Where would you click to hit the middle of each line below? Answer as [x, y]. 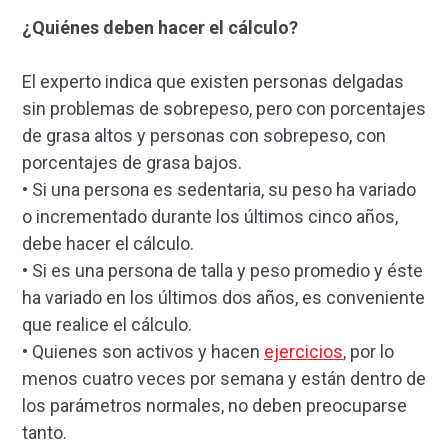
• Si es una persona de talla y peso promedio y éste [222, 270]
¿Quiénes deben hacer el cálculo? [160, 27]
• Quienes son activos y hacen [143, 351]
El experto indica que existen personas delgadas [213, 81]
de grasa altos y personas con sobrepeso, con [204, 135]
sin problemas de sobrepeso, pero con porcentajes [224, 108]
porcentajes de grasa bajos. [132, 162]
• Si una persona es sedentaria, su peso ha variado [219, 189]
